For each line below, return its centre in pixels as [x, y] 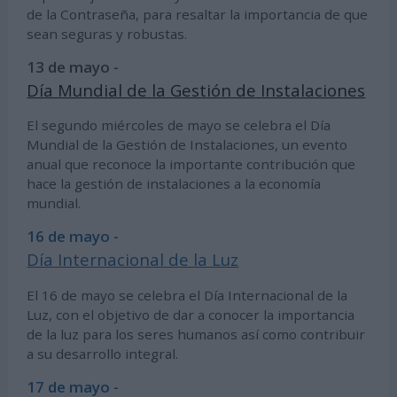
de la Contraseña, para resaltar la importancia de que [198, 15]
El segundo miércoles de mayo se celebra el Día [179, 125]
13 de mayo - [73, 67]
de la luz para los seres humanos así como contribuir [196, 334]
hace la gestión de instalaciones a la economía [174, 184]
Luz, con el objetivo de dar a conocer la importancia [191, 314]
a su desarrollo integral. [103, 353]
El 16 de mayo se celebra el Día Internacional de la [187, 295]
